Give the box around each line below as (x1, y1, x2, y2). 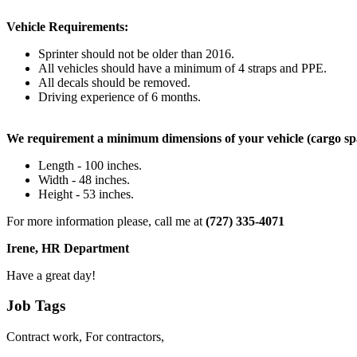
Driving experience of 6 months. (38, 89, 201, 104)
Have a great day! (6, 268, 96, 282)
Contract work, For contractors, (6, 329, 164, 343)
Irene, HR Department (6, 241, 129, 255)
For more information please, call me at (6, 214, 206, 228)
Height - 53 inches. (38, 186, 134, 201)
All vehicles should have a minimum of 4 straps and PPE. (38, 61, 327, 75)
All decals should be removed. (38, 75, 190, 89)
